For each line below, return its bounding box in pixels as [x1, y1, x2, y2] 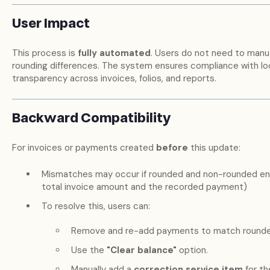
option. [176, 243, 208, 256]
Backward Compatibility [11, 108, 171, 128]
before [155, 142, 188, 154]
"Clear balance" [106, 243, 177, 256]
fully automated [77, 47, 151, 60]
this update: [187, 142, 240, 154]
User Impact [11, 14, 90, 34]
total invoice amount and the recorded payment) [41, 180, 247, 193]
